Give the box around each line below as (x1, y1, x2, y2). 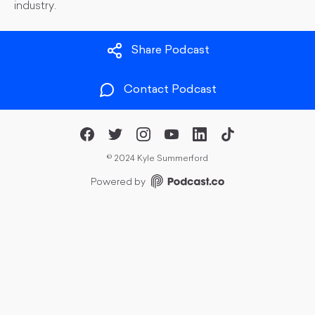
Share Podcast (131, 45, 210, 57)
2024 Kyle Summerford (114, 155, 208, 163)
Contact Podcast (124, 84, 217, 96)
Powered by (91, 177, 146, 188)
